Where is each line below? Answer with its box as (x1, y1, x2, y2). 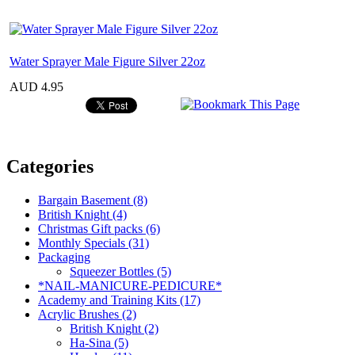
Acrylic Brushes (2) (38, 307, 136, 321)
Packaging (38, 250, 90, 264)
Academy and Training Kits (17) (38, 292, 200, 307)
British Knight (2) (70, 321, 158, 335)
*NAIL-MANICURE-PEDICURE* (38, 278, 222, 292)
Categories (6, 155, 94, 177)
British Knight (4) (38, 207, 127, 221)
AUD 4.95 (10, 79, 63, 94)
